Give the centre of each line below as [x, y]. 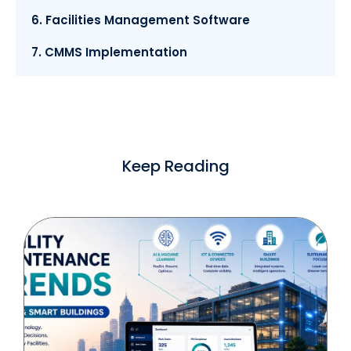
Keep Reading [175, 166]
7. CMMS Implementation [109, 52]
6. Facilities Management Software [141, 20]
